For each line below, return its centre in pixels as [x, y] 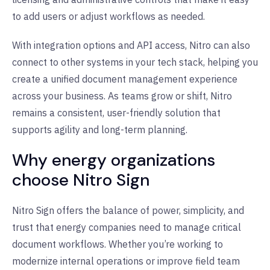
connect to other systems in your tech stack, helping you [135, 62]
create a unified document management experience [125, 79]
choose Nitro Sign [81, 180]
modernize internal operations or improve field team [126, 261]
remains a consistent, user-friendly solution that [116, 112]
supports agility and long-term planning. [100, 129]
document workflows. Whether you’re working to [118, 244]
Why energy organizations [114, 160]
